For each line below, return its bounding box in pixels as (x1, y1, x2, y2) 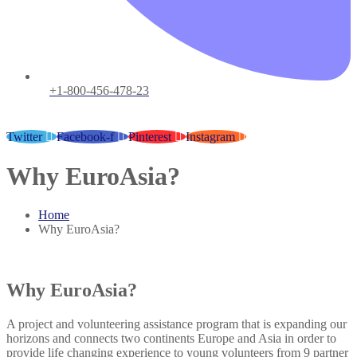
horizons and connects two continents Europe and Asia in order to (6, 331, 336, 345)
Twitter (6, 130, 42, 144)
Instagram (186, 130, 235, 144)
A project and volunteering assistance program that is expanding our (6, 316, 347, 331)
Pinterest (128, 130, 171, 144)
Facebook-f (57, 130, 114, 144)
